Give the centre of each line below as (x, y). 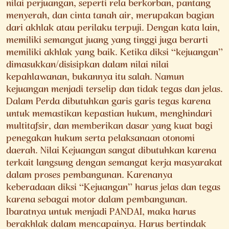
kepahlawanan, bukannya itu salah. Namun (95, 78)
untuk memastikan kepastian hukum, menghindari (109, 115)
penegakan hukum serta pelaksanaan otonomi (100, 139)
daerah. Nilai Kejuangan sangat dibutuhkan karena (111, 152)
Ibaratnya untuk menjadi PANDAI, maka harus (101, 213)
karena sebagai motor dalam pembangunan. (97, 201)
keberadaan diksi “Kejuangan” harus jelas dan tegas (113, 188)
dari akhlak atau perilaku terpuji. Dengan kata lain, (113, 29)
